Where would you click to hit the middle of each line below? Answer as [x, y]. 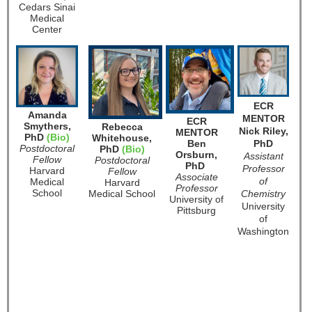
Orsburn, [196, 155]
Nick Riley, [263, 131]
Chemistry [263, 194]
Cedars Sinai [47, 7]
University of [196, 200]
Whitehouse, [122, 138]
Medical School [122, 194]
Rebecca [122, 127]
